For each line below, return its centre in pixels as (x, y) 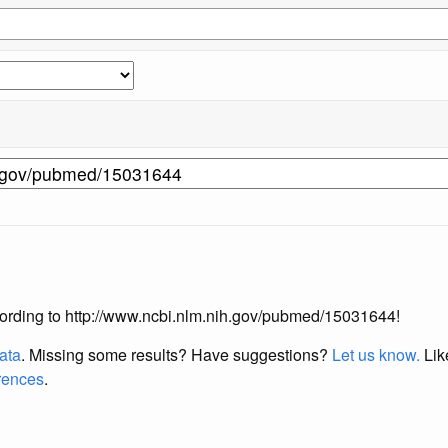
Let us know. (376, 354)
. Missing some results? (106, 354)
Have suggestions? (261, 354)
